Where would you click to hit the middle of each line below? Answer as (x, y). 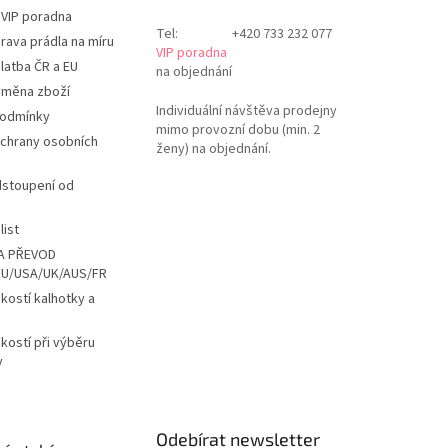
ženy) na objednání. (213, 148)
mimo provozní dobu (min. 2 (237, 129)
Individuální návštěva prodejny (246, 110)
